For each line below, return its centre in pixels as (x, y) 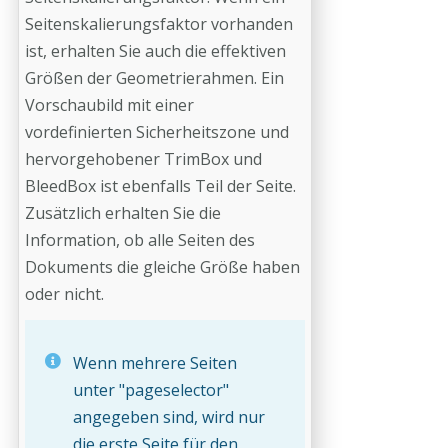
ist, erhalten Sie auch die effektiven (155, 50)
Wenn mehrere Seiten (155, 362)
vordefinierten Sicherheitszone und (157, 131)
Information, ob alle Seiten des (140, 239)
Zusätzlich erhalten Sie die (123, 212)
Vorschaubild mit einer (109, 104)
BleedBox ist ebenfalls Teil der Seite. (160, 185)
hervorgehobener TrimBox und (143, 158)
